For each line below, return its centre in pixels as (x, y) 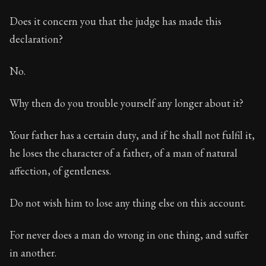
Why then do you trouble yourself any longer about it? (126, 103)
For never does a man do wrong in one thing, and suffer (129, 235)
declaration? (36, 39)
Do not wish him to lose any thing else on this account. (128, 203)
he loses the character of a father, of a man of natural (123, 153)
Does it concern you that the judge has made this (115, 21)
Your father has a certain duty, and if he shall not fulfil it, (132, 135)
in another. (33, 253)
